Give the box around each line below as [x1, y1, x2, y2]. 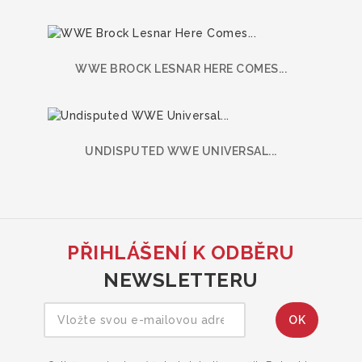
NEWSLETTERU [103, 268, 259, 293]
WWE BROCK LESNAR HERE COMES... [75, 62, 287, 76]
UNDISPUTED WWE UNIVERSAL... [85, 145, 277, 158]
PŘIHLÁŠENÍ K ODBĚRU [67, 241, 295, 265]
